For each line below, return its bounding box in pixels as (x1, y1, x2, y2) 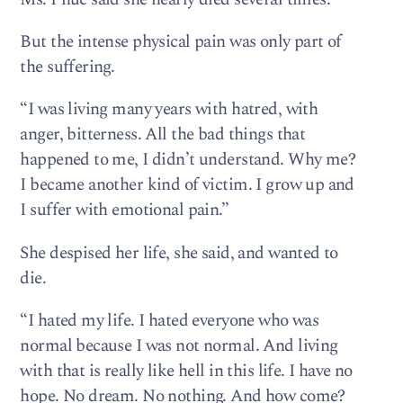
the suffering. (20, 54, 115, 81)
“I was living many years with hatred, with (20, 96, 318, 123)
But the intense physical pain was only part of (20, 29, 342, 56)
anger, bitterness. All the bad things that (20, 121, 306, 148)
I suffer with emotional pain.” (20, 197, 229, 224)
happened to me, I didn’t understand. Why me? (20, 147, 356, 174)
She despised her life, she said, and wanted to (20, 239, 338, 266)
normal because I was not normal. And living (20, 332, 338, 359)
